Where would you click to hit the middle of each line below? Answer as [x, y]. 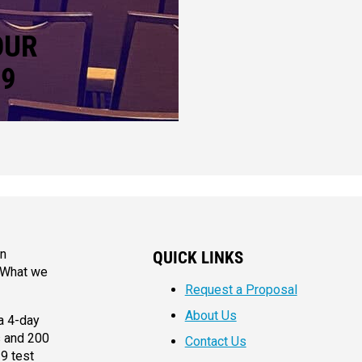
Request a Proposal [241, 290]
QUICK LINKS [198, 257]
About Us [210, 316]
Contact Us [215, 342]
